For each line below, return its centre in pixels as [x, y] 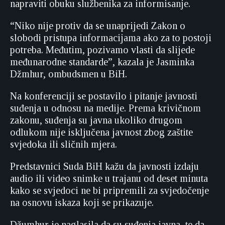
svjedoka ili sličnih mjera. [64, 144]
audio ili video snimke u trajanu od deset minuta [109, 178]
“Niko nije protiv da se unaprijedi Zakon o [98, 26]
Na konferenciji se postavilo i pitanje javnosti [104, 96]
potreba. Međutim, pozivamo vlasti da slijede [102, 50]
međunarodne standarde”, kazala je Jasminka [102, 62]
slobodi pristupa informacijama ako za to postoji [111, 38]
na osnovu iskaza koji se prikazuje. [82, 202]
